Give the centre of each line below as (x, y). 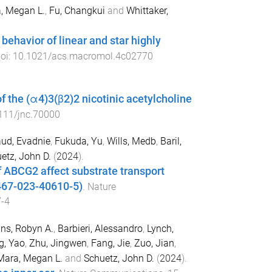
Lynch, (160, 229)
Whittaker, (147, 10)
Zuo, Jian (154, 243)
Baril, (171, 141)
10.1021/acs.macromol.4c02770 (83, 56)
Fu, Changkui (77, 10)
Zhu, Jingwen (58, 243)
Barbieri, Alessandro (100, 229)
